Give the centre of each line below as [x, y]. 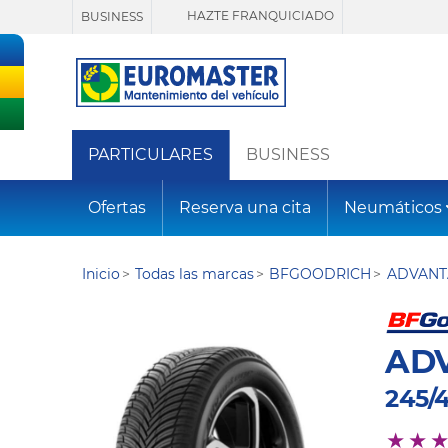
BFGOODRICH [320, 274]
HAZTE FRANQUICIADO [259, 16]
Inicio [101, 274]
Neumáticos [393, 208]
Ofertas [117, 208]
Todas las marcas [195, 274]
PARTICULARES [150, 155]
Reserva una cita [245, 208]
